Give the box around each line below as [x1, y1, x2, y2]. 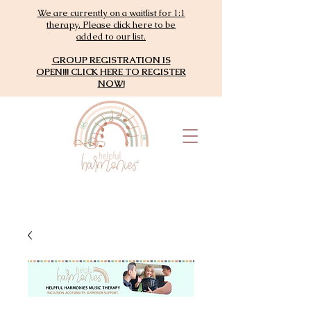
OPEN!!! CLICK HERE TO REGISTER [36, 66, 186, 78]
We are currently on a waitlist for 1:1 [37, 7, 185, 19]
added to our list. [76, 31, 146, 42]
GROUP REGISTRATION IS [51, 54, 171, 66]
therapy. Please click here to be [47, 19, 176, 31]
